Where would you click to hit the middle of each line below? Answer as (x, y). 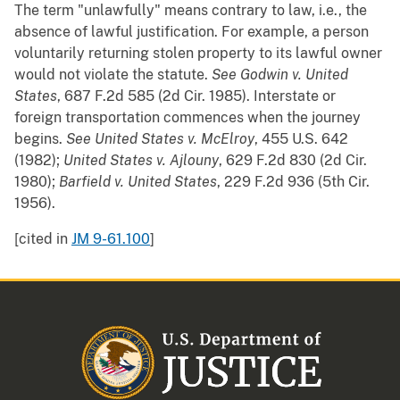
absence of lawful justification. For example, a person (192, 32)
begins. (40, 139)
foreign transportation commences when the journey (187, 118)
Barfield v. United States (138, 182)
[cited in (43, 239)
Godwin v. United (294, 75)
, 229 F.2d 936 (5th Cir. (293, 182)
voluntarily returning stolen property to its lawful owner (198, 54)
